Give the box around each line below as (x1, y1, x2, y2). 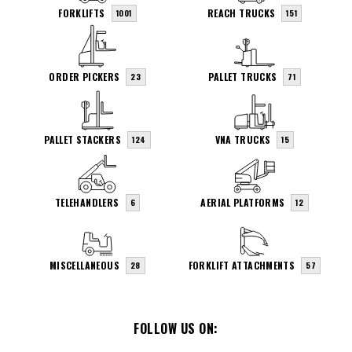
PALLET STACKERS (44, 132, 122, 146)
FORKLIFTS (58, 6, 105, 20)
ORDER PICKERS (49, 69, 120, 83)
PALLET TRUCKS (208, 69, 277, 83)
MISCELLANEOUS (49, 258, 119, 273)
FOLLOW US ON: (134, 319, 218, 339)
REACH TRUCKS (207, 6, 276, 20)
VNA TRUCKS (214, 132, 271, 146)
